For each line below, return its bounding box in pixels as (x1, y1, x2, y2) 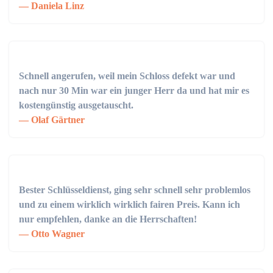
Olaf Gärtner (29, 115, 85, 125)
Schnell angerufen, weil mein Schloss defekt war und (19, 71, 235, 81)
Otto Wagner (29, 229, 85, 239)
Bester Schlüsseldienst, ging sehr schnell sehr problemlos (19, 185, 250, 195)
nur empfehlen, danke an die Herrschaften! (19, 214, 197, 224)
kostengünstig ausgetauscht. (19, 100, 133, 110)
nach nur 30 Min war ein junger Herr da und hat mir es (19, 85, 249, 96)
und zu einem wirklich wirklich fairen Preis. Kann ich (19, 199, 240, 210)
